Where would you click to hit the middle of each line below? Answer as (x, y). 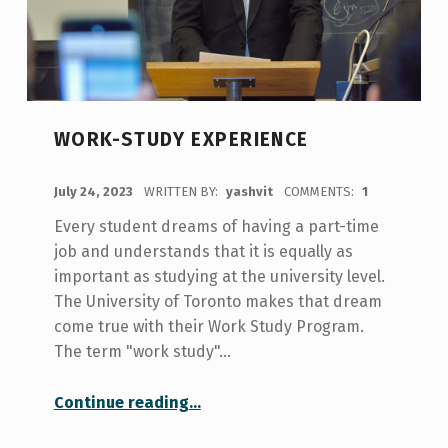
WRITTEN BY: (182, 191)
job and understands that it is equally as (203, 251)
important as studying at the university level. (221, 276)
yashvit (250, 191)
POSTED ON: (64, 180)
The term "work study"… (142, 351)
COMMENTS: (320, 191)
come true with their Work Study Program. (208, 326)
